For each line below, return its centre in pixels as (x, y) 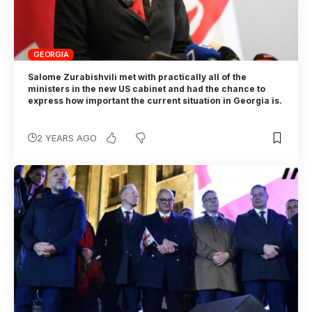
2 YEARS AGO (67, 138)
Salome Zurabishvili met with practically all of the (138, 77)
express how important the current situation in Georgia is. (155, 101)
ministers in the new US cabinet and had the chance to (147, 89)
